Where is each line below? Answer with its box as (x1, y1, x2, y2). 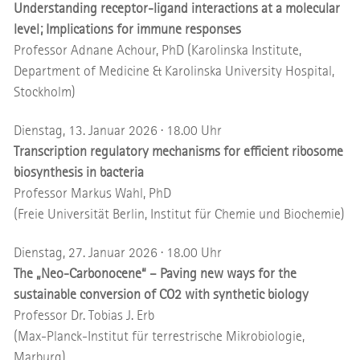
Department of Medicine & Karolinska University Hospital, (13, 63, 334, 80)
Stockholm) (13, 84, 76, 101)
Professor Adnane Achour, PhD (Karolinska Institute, (13, 42, 301, 59)
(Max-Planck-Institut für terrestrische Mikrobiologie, (13, 328, 305, 346)
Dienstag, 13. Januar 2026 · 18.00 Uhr (13, 122, 222, 140)
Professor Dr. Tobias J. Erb (13, 307, 154, 325)
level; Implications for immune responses (13, 21, 241, 39)
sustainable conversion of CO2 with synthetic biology (13, 286, 309, 304)
